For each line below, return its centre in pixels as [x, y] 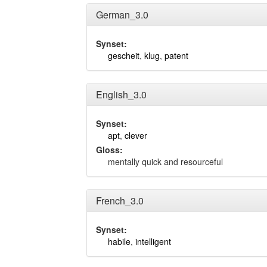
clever [136, 135]
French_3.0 [120, 201]
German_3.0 [122, 15]
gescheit [124, 55]
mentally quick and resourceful [165, 162]
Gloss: [109, 150]
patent [176, 55]
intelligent [153, 241]
